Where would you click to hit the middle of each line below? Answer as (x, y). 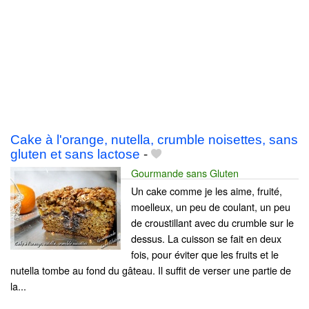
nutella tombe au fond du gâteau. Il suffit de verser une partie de (151, 270)
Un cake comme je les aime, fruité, (207, 191)
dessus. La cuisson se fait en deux (206, 239)
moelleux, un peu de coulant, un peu (211, 207)
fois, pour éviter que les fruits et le (205, 255)
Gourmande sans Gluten (185, 173)
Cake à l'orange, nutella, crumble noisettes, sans (154, 140)
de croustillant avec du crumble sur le (212, 223)
